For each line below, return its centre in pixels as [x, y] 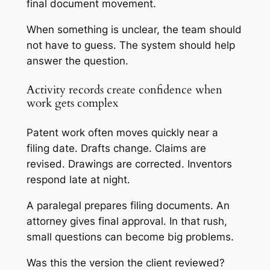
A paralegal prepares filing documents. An [128, 206]
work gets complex [72, 103]
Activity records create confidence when [124, 90]
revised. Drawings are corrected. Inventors [129, 164]
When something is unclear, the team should [134, 29]
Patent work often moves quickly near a [122, 133]
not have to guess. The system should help [130, 45]
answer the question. [77, 61]
